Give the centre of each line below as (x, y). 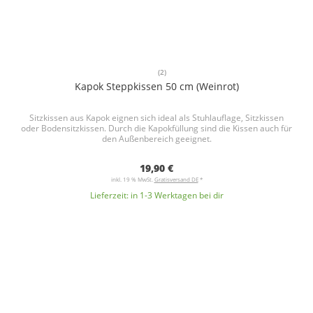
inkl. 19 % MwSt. (132, 179)
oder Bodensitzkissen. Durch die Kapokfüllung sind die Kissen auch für (156, 128)
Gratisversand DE (176, 179)
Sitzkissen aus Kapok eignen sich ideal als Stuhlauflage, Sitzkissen (156, 118)
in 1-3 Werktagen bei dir (177, 195)
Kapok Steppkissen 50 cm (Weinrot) (156, 86)
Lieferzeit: (110, 195)
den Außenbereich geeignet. (156, 139)
